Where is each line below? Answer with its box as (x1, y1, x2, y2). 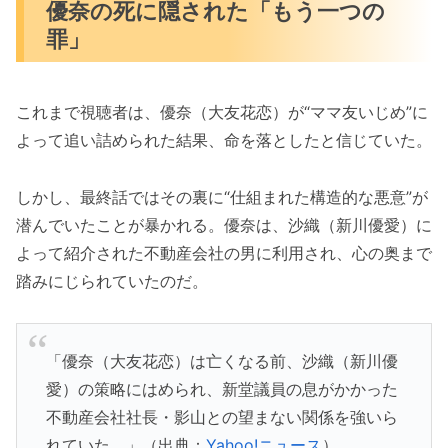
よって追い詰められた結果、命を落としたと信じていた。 (16, 129, 432, 150)
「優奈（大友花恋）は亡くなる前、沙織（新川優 (45, 350, 398, 371)
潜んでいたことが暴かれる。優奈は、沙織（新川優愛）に (16, 214, 432, 235)
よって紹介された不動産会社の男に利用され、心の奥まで (16, 242, 432, 263)
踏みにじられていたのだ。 (16, 270, 208, 291)
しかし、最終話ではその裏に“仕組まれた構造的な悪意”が (16, 186, 428, 207)
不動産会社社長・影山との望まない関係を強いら (45, 406, 398, 427)
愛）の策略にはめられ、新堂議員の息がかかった (45, 378, 398, 399)
